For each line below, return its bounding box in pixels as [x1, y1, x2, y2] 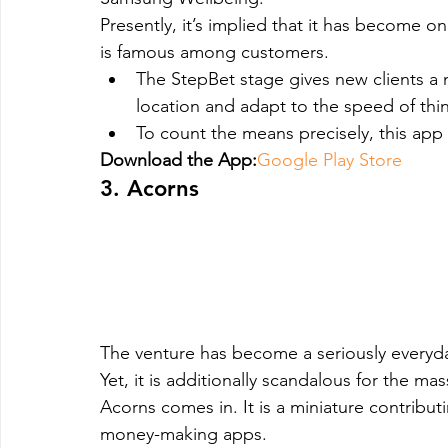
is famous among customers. [100, 40, 329, 63]
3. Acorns [100, 174, 199, 202]
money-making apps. [100, 422, 267, 445]
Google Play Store [257, 148, 402, 171]
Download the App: [100, 148, 257, 171]
